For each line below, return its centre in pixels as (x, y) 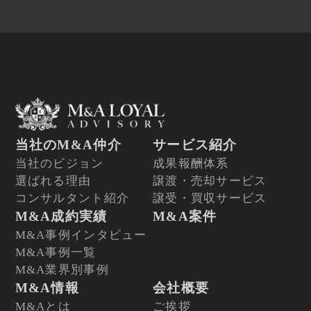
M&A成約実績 (61, 217)
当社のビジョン (59, 164)
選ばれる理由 (53, 181)
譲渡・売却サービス (210, 181)
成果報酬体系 (191, 164)
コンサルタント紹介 (72, 199)
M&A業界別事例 (62, 270)
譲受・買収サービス (210, 199)
